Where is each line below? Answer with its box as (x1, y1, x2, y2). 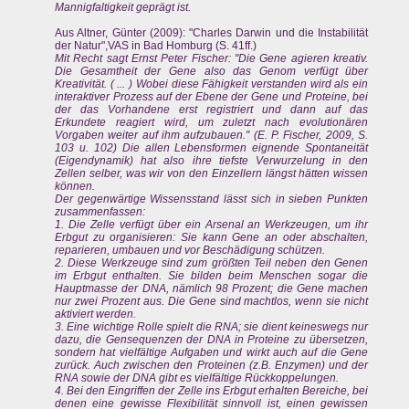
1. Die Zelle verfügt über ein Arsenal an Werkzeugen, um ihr (55, 218, 369, 232)
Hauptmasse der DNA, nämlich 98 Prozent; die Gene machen (55, 282, 369, 296)
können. (55, 180, 95, 194)
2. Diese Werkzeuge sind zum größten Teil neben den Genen (55, 257, 369, 270)
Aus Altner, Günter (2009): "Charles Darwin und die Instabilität (55, 26, 369, 40)
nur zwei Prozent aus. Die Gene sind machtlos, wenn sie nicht (55, 295, 369, 309)
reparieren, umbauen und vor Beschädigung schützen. (55, 244, 325, 257)
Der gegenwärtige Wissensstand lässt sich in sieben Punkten (55, 193, 369, 206)
